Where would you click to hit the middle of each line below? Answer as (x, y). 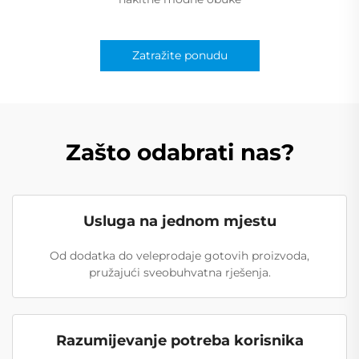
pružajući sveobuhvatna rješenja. (179, 272)
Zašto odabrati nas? (179, 152)
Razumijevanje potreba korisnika (179, 340)
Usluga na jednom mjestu (179, 221)
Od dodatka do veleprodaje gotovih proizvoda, (179, 255)
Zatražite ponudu (179, 55)
